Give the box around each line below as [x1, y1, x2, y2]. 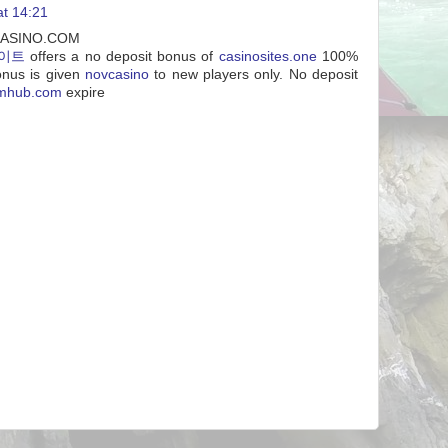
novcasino [84, 66, 149, 82]
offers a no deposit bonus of [24, 48, 219, 64]
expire [62, 84, 105, 100]
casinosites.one [218, 48, 317, 64]
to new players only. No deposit [148, 66, 359, 82]
